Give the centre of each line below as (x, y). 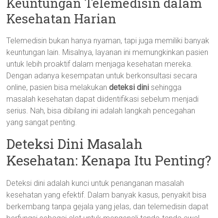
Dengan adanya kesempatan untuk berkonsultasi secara (102, 76)
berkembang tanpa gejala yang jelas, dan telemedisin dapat (108, 207)
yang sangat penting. (42, 122)
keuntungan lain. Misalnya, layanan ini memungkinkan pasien (108, 52)
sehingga (165, 87)
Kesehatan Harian (62, 18)
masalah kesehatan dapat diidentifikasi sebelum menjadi (103, 99)
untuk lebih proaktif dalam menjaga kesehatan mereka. (100, 64)
